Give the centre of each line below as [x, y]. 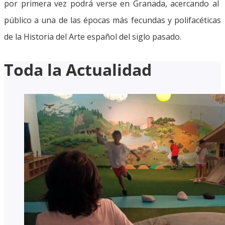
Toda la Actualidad [78, 69]
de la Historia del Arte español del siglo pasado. [93, 36]
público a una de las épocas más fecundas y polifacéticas [113, 20]
